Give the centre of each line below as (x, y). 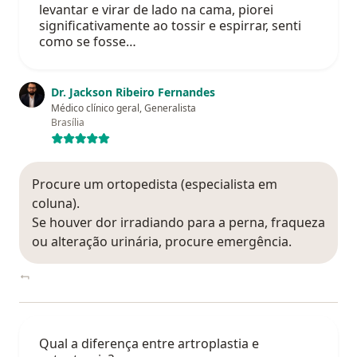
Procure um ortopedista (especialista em (155, 184)
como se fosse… (88, 42)
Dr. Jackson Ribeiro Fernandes (133, 92)
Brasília (68, 123)
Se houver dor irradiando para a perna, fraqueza (178, 223)
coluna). (56, 204)
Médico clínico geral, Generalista (124, 108)
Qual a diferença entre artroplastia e (149, 344)
